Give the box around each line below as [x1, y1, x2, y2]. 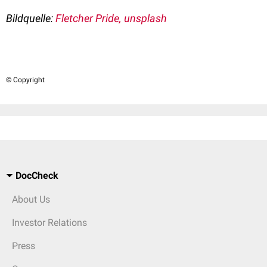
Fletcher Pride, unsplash [55, 12, 167, 24]
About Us [12, 194, 50, 205]
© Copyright [6, 76, 45, 84]
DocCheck [15, 170, 58, 181]
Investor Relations [12, 217, 87, 228]
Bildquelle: [6, 12, 55, 24]
